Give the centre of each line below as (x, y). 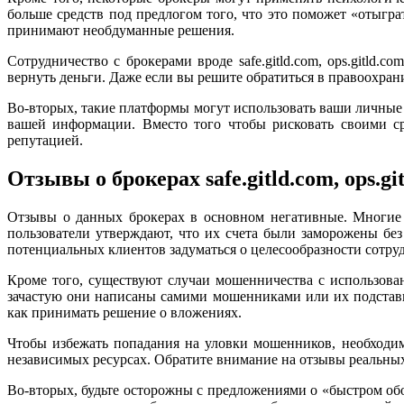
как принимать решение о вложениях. (124, 313)
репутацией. (45, 141)
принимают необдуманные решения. (121, 31)
